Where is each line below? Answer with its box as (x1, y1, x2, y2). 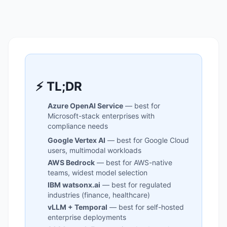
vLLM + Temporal (48, 203, 107, 211)
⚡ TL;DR (35, 79, 82, 94)
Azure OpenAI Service (48, 101, 123, 110)
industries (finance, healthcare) (48, 191, 150, 199)
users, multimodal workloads (48, 146, 141, 155)
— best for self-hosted (107, 203, 184, 211)
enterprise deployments (48, 213, 126, 221)
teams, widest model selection (48, 168, 147, 177)
